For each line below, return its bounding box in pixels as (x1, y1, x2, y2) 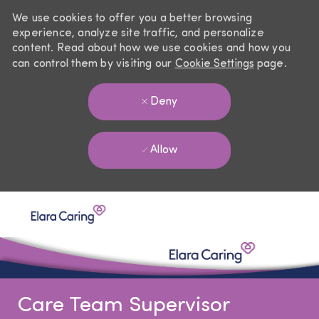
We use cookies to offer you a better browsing (11, 13, 252, 24)
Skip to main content (111, 193, 208, 204)
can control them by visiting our (11, 58, 175, 70)
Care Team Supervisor (17, 295, 229, 318)
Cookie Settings (174, 58, 254, 70)
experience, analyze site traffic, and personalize (11, 28, 264, 39)
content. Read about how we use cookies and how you (11, 43, 291, 54)
